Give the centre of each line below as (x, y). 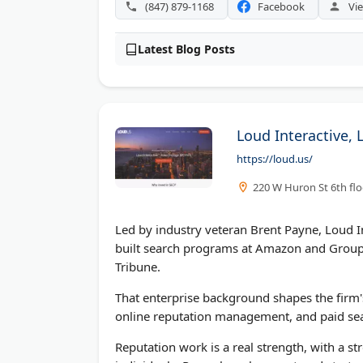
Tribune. (138, 266)
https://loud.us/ (275, 158)
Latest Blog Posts (186, 49)
